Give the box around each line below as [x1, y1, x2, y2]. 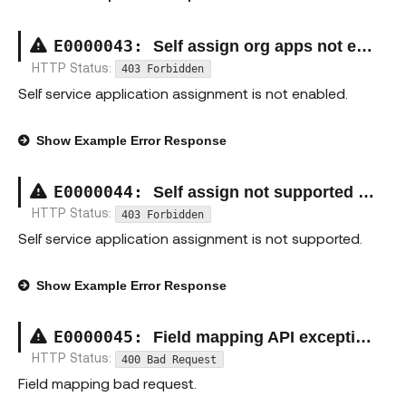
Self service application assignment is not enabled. [18, 83, 348, 101]
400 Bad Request [121, 353, 217, 366]
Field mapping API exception [153, 327, 355, 346]
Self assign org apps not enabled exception [153, 37, 356, 56]
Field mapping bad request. [18, 374, 197, 392]
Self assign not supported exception [153, 182, 358, 201]
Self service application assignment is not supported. [18, 228, 362, 246]
